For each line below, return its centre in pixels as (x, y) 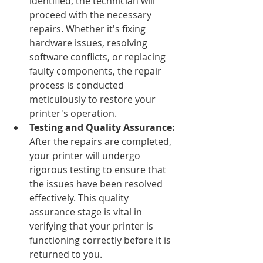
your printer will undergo (86, 156)
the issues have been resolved (97, 184)
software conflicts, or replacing (99, 57)
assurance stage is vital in (87, 212)
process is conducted (78, 85)
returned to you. (66, 254)
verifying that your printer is (92, 226)
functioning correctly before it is (101, 240)
